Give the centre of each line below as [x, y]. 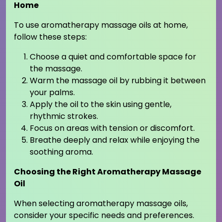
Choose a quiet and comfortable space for [113, 57]
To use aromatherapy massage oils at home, [101, 25]
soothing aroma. [61, 152]
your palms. [52, 93]
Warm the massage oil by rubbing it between [118, 81]
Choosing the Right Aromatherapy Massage [108, 172]
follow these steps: [50, 37]
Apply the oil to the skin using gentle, [101, 105]
